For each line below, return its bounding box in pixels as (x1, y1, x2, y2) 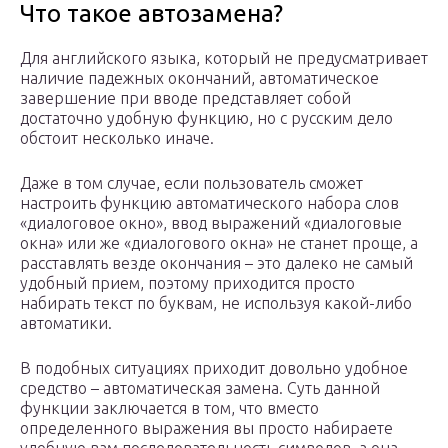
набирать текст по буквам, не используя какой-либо (20, 294, 412, 313)
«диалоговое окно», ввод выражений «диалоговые (20, 214, 402, 233)
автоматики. (20, 314, 112, 333)
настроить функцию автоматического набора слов (20, 194, 399, 213)
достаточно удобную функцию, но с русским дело (20, 109, 393, 128)
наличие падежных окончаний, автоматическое (20, 69, 379, 88)
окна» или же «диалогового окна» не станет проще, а (20, 234, 418, 253)
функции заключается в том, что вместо (20, 399, 319, 418)
